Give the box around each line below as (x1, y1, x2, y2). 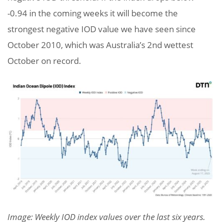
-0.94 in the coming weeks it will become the (7, 7, 178, 19)
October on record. (7, 55, 81, 66)
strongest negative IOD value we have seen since (7, 23, 196, 35)
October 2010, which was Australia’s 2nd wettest (7, 39, 193, 51)
